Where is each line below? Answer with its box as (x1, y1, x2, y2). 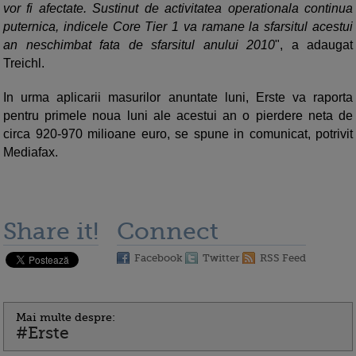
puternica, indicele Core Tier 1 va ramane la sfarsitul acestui (3, 20, 353, 33)
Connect (117, 218, 219, 245)
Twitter (203, 252, 240, 264)
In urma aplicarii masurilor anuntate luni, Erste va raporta (3, 91, 353, 104)
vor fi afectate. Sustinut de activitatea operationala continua (3, 2, 353, 15)
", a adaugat (275, 38, 353, 52)
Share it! (3, 218, 99, 245)
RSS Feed (260, 252, 306, 264)
